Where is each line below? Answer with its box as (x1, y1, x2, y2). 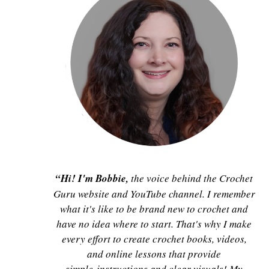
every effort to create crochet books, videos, (61, 231, 247, 246)
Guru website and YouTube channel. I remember (53, 186, 255, 201)
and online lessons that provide (87, 246, 222, 261)
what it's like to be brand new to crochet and (60, 201, 249, 216)
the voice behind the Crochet (128, 171, 253, 185)
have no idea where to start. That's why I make (56, 216, 252, 231)
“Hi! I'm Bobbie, (55, 171, 129, 186)
